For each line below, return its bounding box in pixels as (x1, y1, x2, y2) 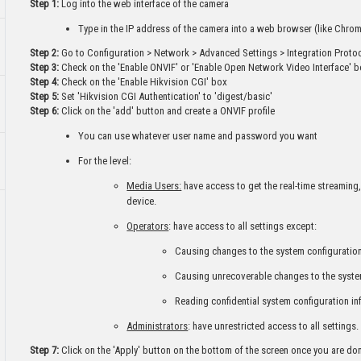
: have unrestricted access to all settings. (188, 320, 359, 332)
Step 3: (30, 61, 60, 73)
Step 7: (30, 344, 62, 356)
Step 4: (30, 76, 60, 88)
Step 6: (30, 105, 60, 117)
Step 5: (30, 90, 60, 102)
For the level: (78, 155, 132, 167)
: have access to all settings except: (168, 220, 317, 232)
